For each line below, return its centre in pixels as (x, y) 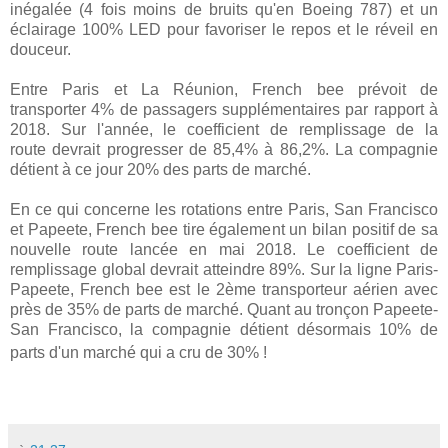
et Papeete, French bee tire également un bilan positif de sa (224, 229)
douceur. (40, 49)
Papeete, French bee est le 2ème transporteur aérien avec (224, 289)
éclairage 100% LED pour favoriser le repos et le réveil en (224, 29)
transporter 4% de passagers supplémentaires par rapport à (224, 109)
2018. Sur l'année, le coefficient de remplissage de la (224, 129)
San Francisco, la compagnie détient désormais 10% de (224, 329)
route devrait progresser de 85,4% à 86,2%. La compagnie (224, 149)
